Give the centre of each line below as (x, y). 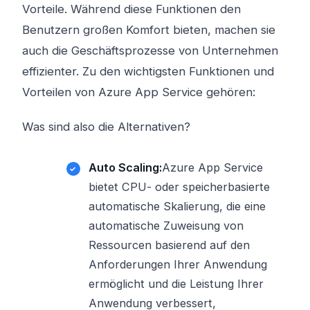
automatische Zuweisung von (166, 226)
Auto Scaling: (125, 167)
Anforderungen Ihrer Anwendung (178, 264)
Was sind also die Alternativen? (106, 127)
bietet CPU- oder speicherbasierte (179, 187)
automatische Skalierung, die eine (177, 206)
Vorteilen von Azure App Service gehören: (139, 92)
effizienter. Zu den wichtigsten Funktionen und (148, 71)
